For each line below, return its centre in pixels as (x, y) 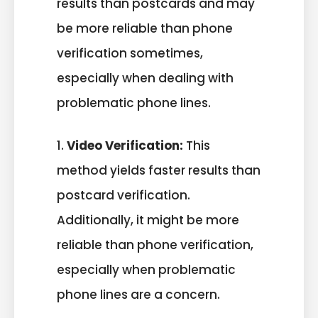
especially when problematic (146, 270)
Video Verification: (125, 146)
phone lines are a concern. (138, 295)
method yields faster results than (159, 171)
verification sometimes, (130, 53)
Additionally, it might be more (148, 220)
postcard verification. (124, 196)
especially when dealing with (145, 78)
